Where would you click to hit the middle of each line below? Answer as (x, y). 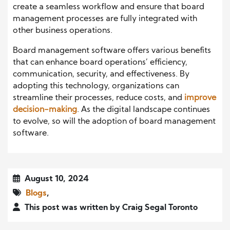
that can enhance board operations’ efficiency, (100, 63)
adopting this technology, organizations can (96, 87)
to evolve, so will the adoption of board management (114, 122)
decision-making (45, 110)
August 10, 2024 (55, 179)
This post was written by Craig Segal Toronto (110, 208)
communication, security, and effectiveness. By (101, 75)
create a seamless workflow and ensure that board (109, 7)
